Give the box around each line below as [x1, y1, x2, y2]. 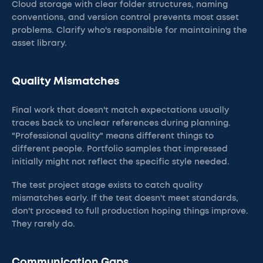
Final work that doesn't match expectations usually [12, 106, 229, 114]
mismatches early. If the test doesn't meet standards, [12, 194, 238, 203]
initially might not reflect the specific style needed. [12, 158, 230, 166]
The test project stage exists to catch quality [12, 181, 203, 190]
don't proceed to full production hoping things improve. [12, 207, 248, 215]
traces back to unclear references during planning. [12, 119, 231, 127]
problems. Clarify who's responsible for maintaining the [12, 26, 247, 35]
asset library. [12, 39, 67, 48]
